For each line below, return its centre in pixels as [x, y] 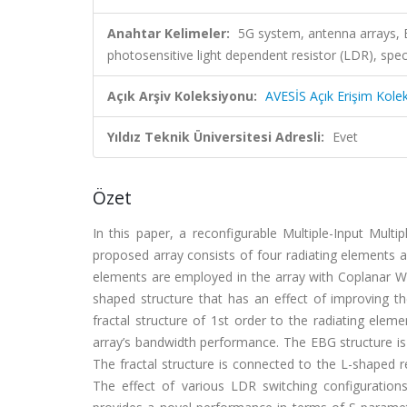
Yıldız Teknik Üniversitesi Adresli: [216, 137]
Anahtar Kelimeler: [169, 33]
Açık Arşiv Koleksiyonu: [182, 96]
